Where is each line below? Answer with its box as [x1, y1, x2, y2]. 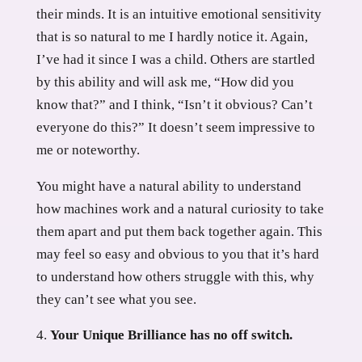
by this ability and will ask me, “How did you [36, 74, 294, 90]
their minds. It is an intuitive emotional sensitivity [36, 6, 322, 22]
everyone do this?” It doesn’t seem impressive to [36, 119, 315, 135]
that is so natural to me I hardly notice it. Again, [36, 28, 308, 44]
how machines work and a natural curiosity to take [36, 200, 324, 217]
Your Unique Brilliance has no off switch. [49, 326, 293, 343]
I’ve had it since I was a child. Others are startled [36, 51, 315, 67]
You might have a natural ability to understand [36, 178, 301, 194]
